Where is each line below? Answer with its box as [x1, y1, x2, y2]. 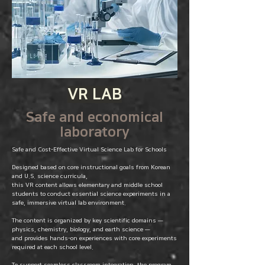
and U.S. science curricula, [12, 173, 88, 180]
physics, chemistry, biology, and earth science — [12, 226, 150, 233]
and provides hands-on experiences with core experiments [12, 235, 177, 242]
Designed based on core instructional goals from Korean [12, 164, 170, 171]
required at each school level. [12, 244, 93, 251]
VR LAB [67, 86, 122, 103]
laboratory [60, 124, 130, 140]
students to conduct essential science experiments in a [12, 190, 170, 198]
